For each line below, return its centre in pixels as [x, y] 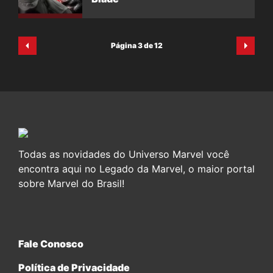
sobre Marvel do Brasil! [71, 183]
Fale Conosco [51, 244]
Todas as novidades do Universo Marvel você [124, 154]
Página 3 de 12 [136, 45]
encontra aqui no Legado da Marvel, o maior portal [136, 169]
